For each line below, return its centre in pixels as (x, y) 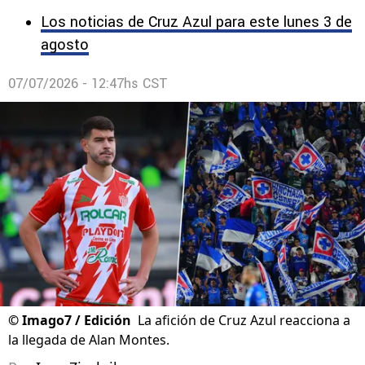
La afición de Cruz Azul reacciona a (244, 321)
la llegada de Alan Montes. (89, 340)
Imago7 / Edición (77, 321)
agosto (65, 45)
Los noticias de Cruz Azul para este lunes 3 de (196, 22)
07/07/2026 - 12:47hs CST (88, 84)
